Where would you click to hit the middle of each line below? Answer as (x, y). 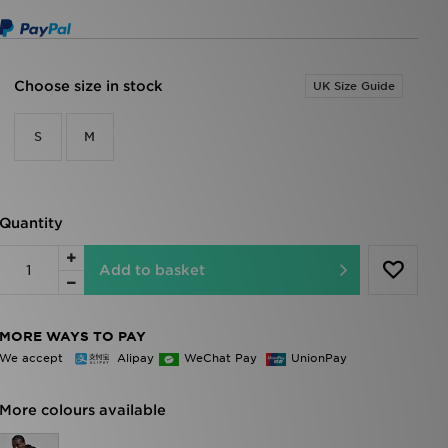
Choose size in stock (88, 86)
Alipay (135, 357)
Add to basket (151, 270)
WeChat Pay (222, 357)
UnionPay (318, 357)
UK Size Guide (354, 86)
